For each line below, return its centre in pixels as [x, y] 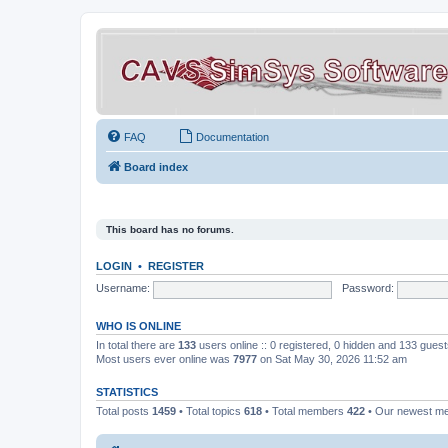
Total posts [124, 410]
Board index [156, 167]
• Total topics [210, 410]
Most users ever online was [164, 358]
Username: [123, 288]
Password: [367, 288]
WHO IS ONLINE [138, 325]
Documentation [232, 137]
